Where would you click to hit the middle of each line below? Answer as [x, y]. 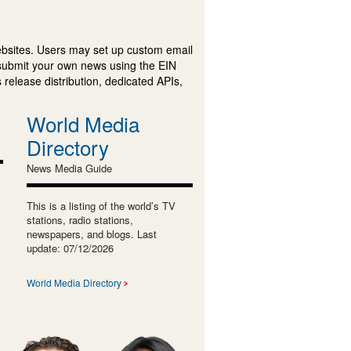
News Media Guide [69, 168]
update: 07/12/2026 [70, 248]
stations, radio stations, [80, 219]
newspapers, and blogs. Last [91, 233]
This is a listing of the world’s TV [101, 205]
